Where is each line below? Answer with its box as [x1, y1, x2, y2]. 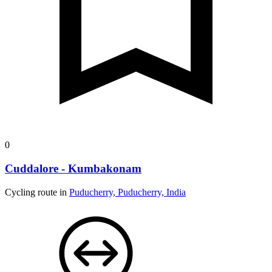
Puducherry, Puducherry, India [69, 186, 186, 197]
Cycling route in [5, 186, 69, 197]
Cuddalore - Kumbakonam [5, 161, 141, 175]
